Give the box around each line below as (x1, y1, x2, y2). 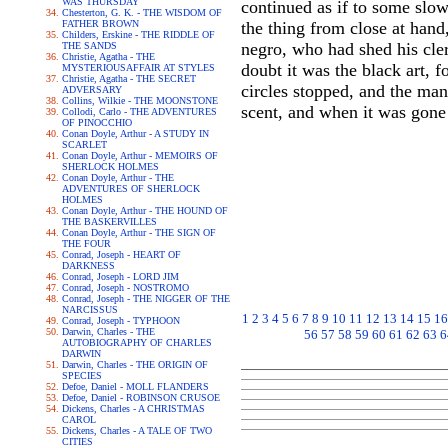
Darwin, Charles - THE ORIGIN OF (61, 359, 208, 370)
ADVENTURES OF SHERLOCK (61, 183, 200, 194)
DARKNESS (61, 260, 115, 271)
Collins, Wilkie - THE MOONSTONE (61, 95, 218, 106)
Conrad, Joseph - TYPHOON (61, 315, 180, 326)
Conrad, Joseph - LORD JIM (61, 271, 179, 282)
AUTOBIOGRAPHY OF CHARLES (61, 337, 212, 348)
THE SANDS (61, 40, 117, 51)
